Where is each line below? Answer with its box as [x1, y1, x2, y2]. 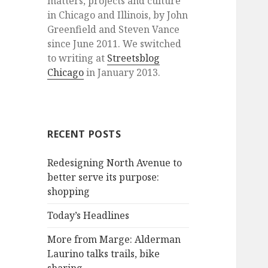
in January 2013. [84, 66, 161, 80]
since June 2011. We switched [47, 37, 182, 51]
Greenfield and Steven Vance [47, 23, 180, 36]
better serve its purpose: [47, 170, 160, 184]
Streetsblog [107, 51, 160, 65]
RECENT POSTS [47, 127, 121, 141]
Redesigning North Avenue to [47, 156, 182, 170]
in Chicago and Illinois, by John [47, 8, 188, 22]
